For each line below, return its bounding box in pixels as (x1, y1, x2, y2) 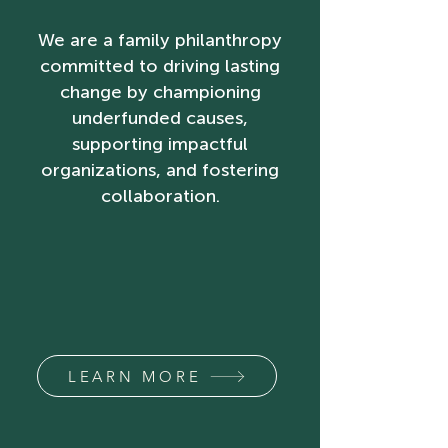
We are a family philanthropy (38, 29, 282, 51)
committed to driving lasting (40, 55, 280, 77)
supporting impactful (72, 133, 248, 155)
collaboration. (100, 185, 220, 207)
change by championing (59, 81, 261, 103)
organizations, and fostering (41, 159, 279, 181)
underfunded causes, (72, 107, 248, 129)
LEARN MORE (67, 366, 202, 386)
